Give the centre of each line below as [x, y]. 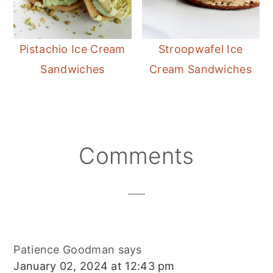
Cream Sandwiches [200, 69]
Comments [136, 156]
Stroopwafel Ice [200, 49]
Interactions [63, 174]
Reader [43, 153]
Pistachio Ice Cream [73, 49]
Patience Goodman [64, 250]
